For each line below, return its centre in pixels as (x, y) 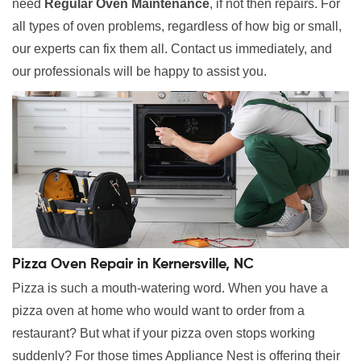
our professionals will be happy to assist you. (139, 72)
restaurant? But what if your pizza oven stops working (164, 334)
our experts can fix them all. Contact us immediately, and (172, 49)
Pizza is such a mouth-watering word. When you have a (170, 288)
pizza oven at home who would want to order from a (158, 311)
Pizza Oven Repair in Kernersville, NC (133, 265)
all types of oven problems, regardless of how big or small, (177, 27)
